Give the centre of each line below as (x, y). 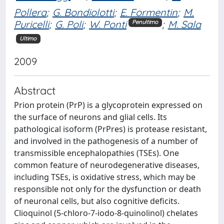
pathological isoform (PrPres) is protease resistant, (110, 129)
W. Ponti (108, 24)
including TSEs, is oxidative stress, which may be (105, 177)
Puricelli (31, 24)
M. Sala (184, 24)
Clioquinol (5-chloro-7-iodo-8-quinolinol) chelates (106, 213)
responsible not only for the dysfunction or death (107, 189)
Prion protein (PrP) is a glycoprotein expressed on (108, 105)
